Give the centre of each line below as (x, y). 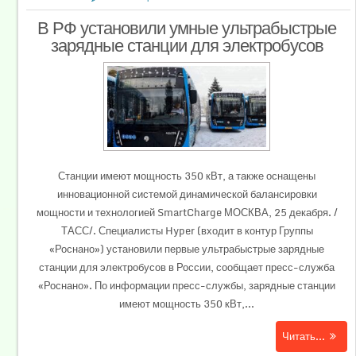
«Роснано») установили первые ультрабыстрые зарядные (187, 249)
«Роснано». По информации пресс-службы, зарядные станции (187, 286)
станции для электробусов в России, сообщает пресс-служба (187, 267)
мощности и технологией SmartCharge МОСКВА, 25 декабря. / (187, 213)
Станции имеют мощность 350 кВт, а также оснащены (187, 176)
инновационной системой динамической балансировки (187, 194)
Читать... (303, 337)
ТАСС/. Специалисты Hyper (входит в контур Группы (187, 231)
